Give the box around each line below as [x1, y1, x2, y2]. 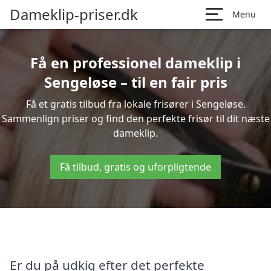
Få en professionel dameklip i [30, 53, 241, 73]
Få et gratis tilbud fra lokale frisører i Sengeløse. [25, 97, 246, 111]
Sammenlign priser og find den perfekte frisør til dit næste [1, 112, 270, 125]
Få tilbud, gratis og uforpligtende [60, 160, 211, 174]
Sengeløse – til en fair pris [44, 72, 227, 92]
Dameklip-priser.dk [10, 4, 138, 24]
